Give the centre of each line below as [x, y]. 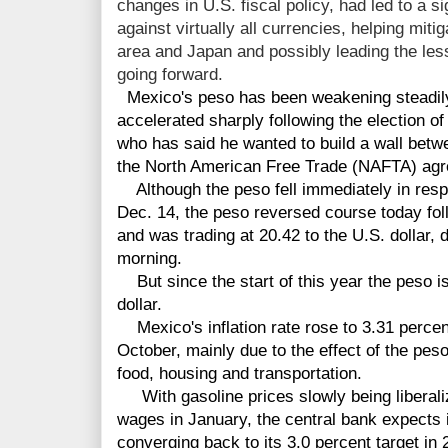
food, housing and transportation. [239, 374]
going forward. [170, 75]
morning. [149, 259]
